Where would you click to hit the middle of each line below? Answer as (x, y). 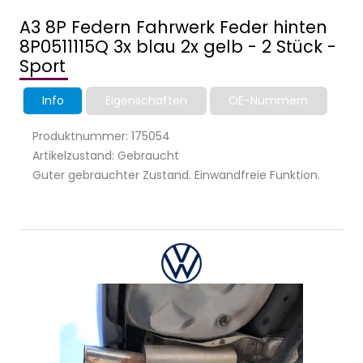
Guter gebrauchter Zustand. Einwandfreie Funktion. (176, 175)
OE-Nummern (269, 101)
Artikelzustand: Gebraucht (106, 156)
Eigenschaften (146, 101)
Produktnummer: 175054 (101, 137)
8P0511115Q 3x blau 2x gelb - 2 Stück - (178, 47)
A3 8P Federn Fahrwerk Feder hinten (173, 28)
